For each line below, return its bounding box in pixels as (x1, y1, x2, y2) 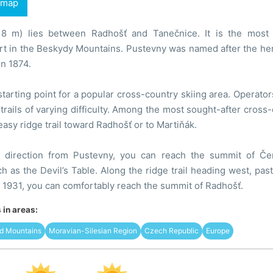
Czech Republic (144, 225, 199, 235)
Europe (205, 225, 230, 235)
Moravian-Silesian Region (48, 225, 137, 235)
